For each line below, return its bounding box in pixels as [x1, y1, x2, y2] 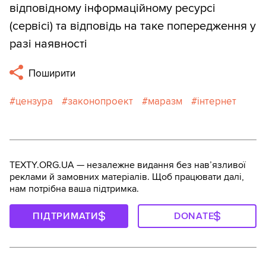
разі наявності [9, 37, 87, 52]
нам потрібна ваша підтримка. [9, 183, 139, 195]
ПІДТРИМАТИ [33, 210, 99, 223]
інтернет [197, 95, 236, 108]
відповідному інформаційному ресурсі [9, 1, 216, 16]
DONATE [173, 210, 214, 223]
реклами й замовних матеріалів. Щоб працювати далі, [9, 171, 244, 183]
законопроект [68, 95, 133, 108]
